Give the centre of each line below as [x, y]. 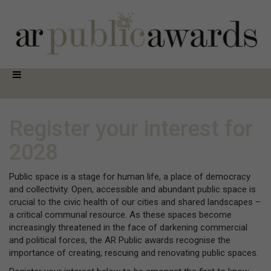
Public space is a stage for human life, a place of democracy [130, 176]
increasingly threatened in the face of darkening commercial [128, 227]
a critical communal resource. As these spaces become [120, 214]
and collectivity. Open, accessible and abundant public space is [132, 189]
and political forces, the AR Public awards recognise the [120, 240]
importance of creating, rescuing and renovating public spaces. [134, 253]
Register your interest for [131, 129]
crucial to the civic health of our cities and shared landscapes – [135, 202]
